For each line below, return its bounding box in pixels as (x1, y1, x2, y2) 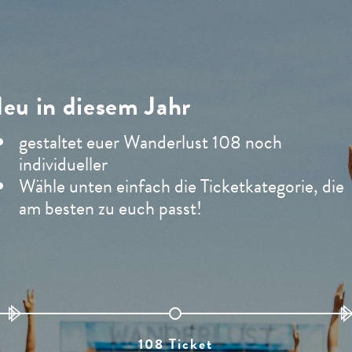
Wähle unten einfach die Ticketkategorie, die (19, 171, 344, 200)
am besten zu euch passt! (19, 193, 202, 222)
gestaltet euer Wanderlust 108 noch (19, 127, 282, 156)
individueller (19, 149, 108, 178)
